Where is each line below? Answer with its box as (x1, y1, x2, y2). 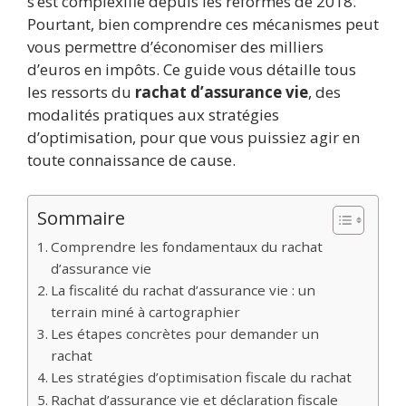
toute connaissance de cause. (27, 150, 236, 171)
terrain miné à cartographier (51, 302, 241, 321)
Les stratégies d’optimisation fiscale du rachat (51, 367, 353, 386)
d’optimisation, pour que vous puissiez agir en (27, 127, 360, 149)
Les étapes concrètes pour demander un (51, 324, 320, 343)
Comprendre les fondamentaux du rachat (51, 237, 324, 256)
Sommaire (37, 204, 125, 230)
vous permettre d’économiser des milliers (27, 36, 324, 58)
